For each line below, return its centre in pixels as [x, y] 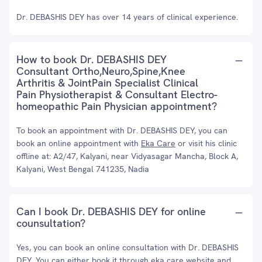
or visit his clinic [206, 143]
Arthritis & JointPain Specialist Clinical [107, 83]
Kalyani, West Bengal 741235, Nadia [83, 169]
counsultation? [51, 223]
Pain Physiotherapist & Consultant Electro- [117, 94]
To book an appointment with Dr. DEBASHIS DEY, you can [122, 130]
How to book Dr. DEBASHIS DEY [92, 59]
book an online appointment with [79, 143]
